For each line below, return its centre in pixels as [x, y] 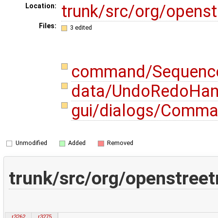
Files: [47, 26]
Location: [41, 6]
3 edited [81, 27]
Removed [120, 143]
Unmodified [31, 143]
